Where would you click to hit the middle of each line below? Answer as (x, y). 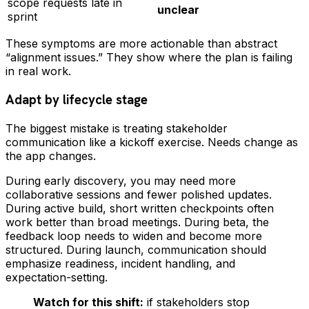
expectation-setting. (57, 277)
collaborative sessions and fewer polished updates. (139, 194)
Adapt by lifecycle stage (77, 99)
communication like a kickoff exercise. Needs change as (152, 142)
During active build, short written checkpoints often (140, 208)
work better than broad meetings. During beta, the (137, 222)
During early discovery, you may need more (121, 180)
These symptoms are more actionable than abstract (141, 44)
